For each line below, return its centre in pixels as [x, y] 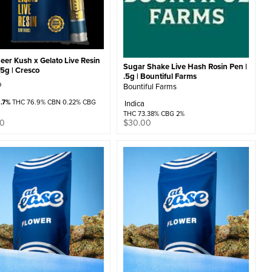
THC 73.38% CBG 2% [154, 113]
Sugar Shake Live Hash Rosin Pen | [185, 66]
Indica [134, 103]
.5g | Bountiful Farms [160, 76]
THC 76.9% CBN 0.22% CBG [53, 102]
